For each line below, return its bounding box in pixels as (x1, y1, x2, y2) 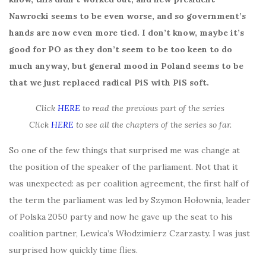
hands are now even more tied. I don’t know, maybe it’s (9, 27, 244, 38)
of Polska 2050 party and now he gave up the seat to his (9, 211, 233, 222)
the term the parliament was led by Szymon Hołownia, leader (9, 194, 251, 205)
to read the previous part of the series (80, 102, 224, 113)
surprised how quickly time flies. (9, 244, 138, 255)
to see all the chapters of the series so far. (73, 119, 232, 130)
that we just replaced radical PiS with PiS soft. (9, 77, 209, 88)
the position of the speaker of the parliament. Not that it (9, 161, 238, 172)
